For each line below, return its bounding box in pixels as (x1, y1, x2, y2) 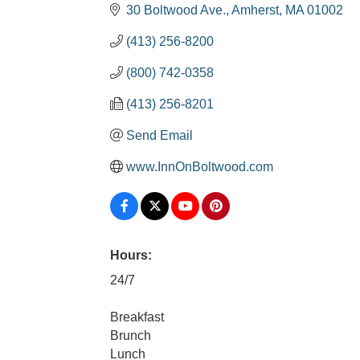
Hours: (110, 247, 152, 262)
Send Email (126, 128, 193, 142)
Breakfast (110, 309, 164, 324)
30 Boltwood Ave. (126, 2, 226, 17)
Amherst (231, 2, 279, 17)
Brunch (110, 328, 151, 342)
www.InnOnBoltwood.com (126, 159, 273, 174)
